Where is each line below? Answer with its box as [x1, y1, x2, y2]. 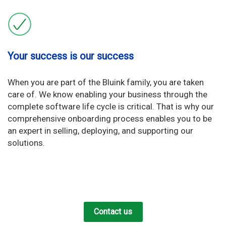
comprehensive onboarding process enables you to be [8, 114, 212, 124]
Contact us [93, 207, 133, 217]
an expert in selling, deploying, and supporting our [8, 126, 193, 136]
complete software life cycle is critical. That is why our [8, 101, 214, 112]
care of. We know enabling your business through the [8, 89, 207, 100]
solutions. [8, 138, 45, 148]
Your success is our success [8, 50, 134, 63]
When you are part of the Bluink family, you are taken [8, 77, 204, 88]
